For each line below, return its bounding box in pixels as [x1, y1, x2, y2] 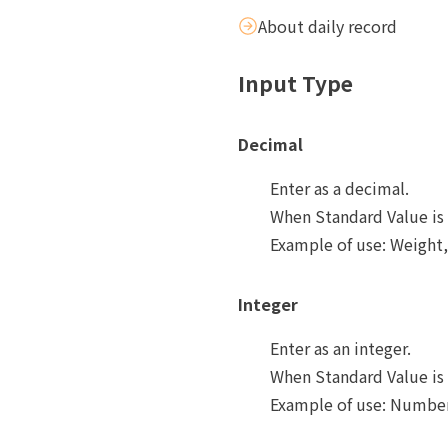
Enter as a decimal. [270, 176, 409, 200]
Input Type [238, 68, 353, 98]
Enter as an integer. [270, 336, 411, 360]
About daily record [258, 14, 397, 38]
